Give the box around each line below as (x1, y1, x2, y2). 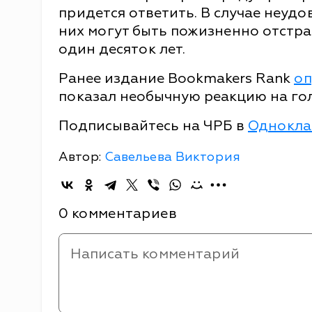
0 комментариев (58, 204, 177, 222)
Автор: (58, 148, 104, 165)
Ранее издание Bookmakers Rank (58, 69, 294, 87)
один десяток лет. (58, 40, 185, 58)
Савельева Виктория (104, 148, 240, 165)
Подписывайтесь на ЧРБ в (58, 116, 248, 134)
